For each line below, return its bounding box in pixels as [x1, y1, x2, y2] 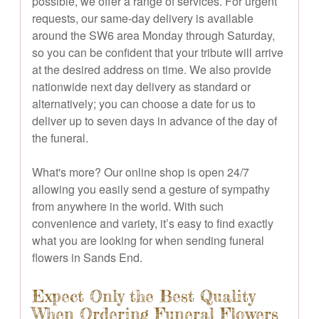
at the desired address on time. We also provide [32, 61, 271, 78]
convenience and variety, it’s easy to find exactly [32, 214, 273, 231]
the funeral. [32, 129, 88, 146]
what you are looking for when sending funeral [32, 231, 264, 249]
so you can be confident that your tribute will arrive [32, 43, 283, 61]
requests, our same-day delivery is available [32, 9, 253, 26]
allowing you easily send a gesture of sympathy [32, 180, 270, 197]
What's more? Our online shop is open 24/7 [32, 163, 249, 180]
